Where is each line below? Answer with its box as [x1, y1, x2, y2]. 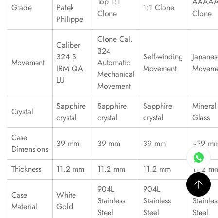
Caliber [56, 39, 80, 51]
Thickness [11, 163, 41, 175]
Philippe [56, 14, 83, 25]
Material [11, 201, 37, 212]
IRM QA [56, 63, 83, 74]
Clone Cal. [97, 34, 133, 45]
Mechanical [97, 69, 135, 80]
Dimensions [11, 144, 48, 155]
